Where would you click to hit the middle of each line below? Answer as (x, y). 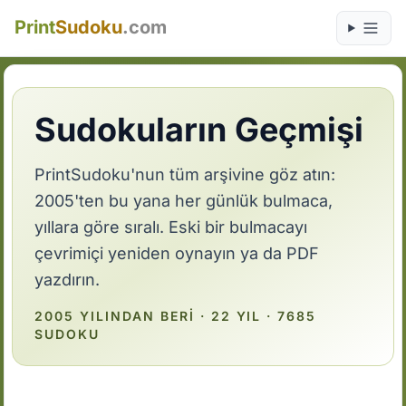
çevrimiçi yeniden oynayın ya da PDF (177, 253)
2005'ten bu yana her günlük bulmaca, (184, 201)
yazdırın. (68, 280)
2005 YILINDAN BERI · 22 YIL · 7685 (176, 316)
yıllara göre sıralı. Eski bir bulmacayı (171, 227)
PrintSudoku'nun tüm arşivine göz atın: (185, 174)
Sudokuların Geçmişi (199, 130)
